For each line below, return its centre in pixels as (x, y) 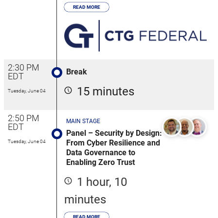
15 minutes (106, 91)
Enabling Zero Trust (100, 162)
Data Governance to (101, 152)
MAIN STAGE (83, 121)
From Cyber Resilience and (113, 143)
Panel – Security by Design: (114, 133)
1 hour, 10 (102, 182)
